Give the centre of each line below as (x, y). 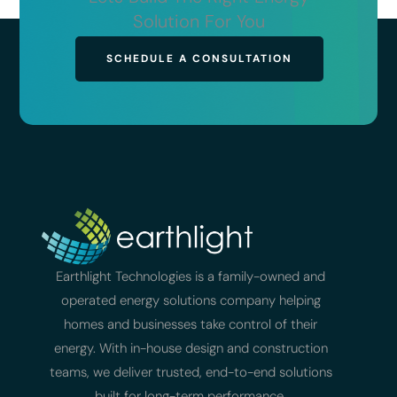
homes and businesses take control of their (191, 325)
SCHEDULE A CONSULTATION (199, 58)
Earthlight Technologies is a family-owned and (191, 277)
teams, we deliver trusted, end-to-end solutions (191, 373)
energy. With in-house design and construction (191, 349)
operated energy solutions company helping (191, 301)
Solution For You (198, 21)
